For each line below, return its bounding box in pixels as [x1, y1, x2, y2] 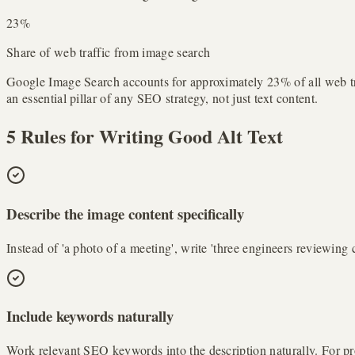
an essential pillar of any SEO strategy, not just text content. [6, 90, 319, 107]
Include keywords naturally [6, 305, 174, 327]
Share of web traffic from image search [6, 44, 211, 61]
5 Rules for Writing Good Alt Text [6, 122, 283, 151]
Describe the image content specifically [6, 202, 244, 224]
